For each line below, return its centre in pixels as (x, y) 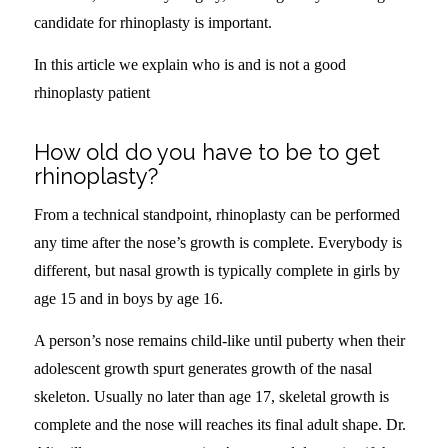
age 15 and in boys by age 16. (128, 299)
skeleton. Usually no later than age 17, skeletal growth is (211, 396)
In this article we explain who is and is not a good (189, 64)
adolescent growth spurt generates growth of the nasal (202, 368)
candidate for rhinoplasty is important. (152, 23)
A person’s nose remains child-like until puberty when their (219, 340)
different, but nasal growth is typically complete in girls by (216, 271)
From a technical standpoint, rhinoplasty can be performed (216, 215)
